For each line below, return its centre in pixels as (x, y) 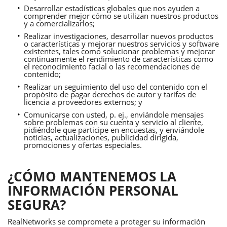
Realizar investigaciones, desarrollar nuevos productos (119, 36)
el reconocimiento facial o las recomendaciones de (112, 66)
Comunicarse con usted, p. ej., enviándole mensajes (114, 115)
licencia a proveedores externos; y (83, 102)
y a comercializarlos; (59, 23)
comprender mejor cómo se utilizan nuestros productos (121, 16)
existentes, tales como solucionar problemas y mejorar (119, 51)
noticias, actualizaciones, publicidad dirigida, (101, 137)
